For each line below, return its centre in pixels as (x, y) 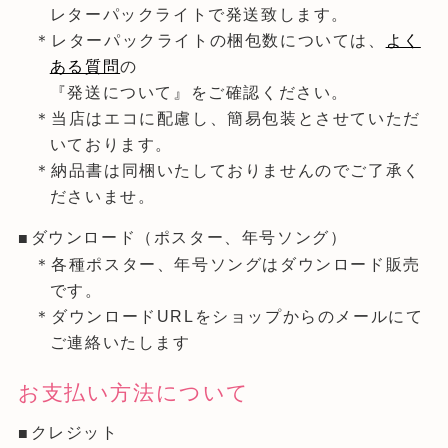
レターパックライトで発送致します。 (199, 15)
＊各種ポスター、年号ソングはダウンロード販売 (227, 265)
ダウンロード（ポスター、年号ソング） (189, 238)
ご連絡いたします (120, 343)
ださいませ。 (102, 197)
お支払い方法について (133, 393)
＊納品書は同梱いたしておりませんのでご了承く (227, 171)
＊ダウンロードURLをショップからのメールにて (228, 317)
